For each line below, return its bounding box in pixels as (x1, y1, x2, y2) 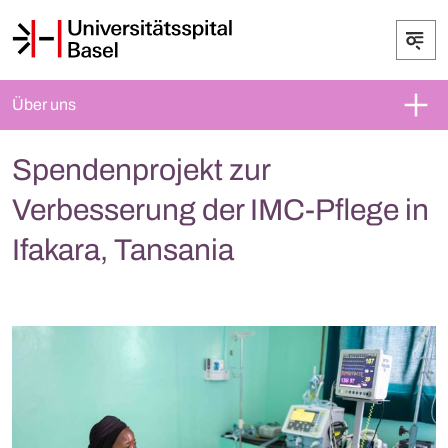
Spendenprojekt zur (12, 154, 270, 186)
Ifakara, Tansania (12, 234, 234, 266)
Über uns (12, 96, 76, 113)
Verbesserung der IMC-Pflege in (12, 194, 429, 226)
